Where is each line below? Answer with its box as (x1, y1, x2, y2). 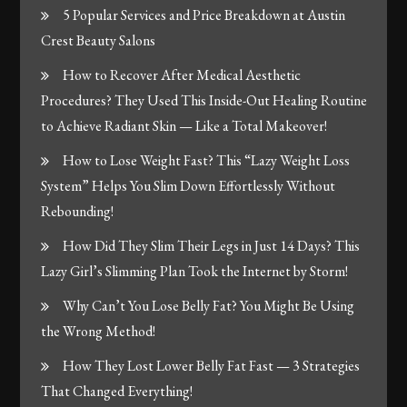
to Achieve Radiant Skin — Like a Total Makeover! (41, 115, 328, 135)
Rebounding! (41, 201, 114, 221)
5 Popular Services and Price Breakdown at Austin (63, 5, 346, 25)
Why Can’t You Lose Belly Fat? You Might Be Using (63, 295, 355, 315)
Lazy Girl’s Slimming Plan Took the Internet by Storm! (41, 261, 349, 281)
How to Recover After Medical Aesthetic (63, 65, 302, 84)
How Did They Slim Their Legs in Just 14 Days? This (63, 235, 361, 255)
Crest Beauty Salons (41, 30, 156, 50)
